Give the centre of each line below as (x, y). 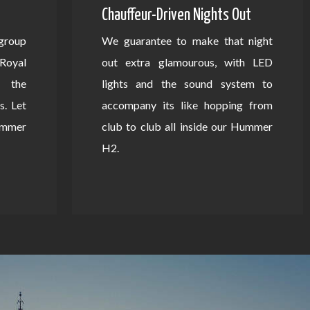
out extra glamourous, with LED (187, 62)
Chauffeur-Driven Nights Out (176, 16)
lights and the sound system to (187, 84)
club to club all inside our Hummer (187, 127)
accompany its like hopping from (187, 105)
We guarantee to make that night (187, 41)
